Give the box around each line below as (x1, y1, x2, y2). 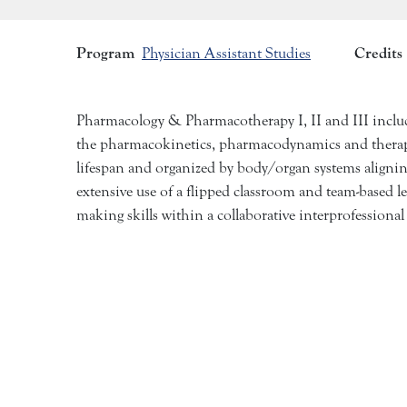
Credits (354, 44, 402, 64)
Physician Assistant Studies (142, 45, 311, 64)
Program (76, 44, 134, 64)
